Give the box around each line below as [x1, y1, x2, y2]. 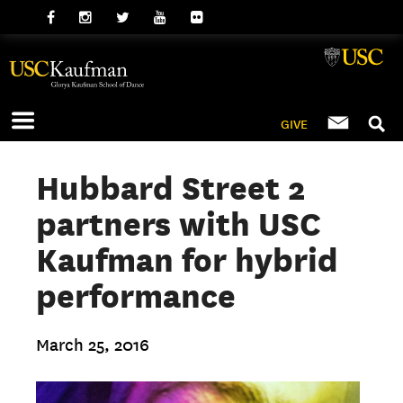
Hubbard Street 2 [36, 169, 307, 207]
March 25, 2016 [36, 336, 150, 355]
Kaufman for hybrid [36, 241, 339, 279]
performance [36, 277, 237, 315]
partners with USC [36, 205, 322, 243]
